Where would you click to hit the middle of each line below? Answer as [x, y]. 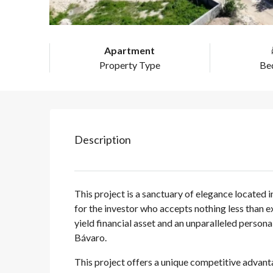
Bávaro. [90, 238]
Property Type [129, 65]
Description [103, 140]
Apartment [130, 51]
